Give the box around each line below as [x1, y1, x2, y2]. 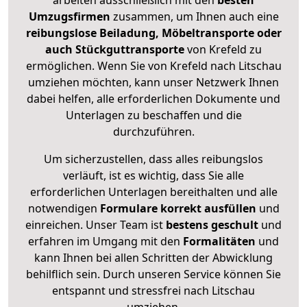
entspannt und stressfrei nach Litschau [52, 283, 255, 299]
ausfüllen [204, 201, 256, 217]
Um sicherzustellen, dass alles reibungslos [44, 151, 263, 167]
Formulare [99, 201, 158, 217]
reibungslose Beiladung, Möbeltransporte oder [25, 25, 282, 41]
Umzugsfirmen [28, 9, 113, 25]
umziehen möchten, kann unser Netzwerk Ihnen [28, 75, 279, 90]
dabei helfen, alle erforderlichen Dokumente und [27, 91, 280, 107]
